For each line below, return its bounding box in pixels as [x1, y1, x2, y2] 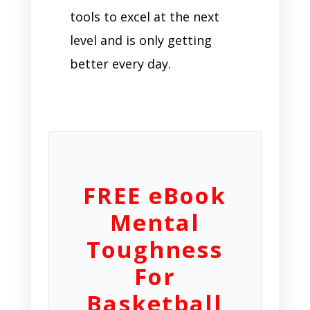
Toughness [86, 233, 224, 265]
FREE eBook [83, 179, 227, 211]
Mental [109, 206, 200, 238]
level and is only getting [69, 31, 212, 48]
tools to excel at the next [69, 8, 219, 25]
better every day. [69, 55, 171, 72]
